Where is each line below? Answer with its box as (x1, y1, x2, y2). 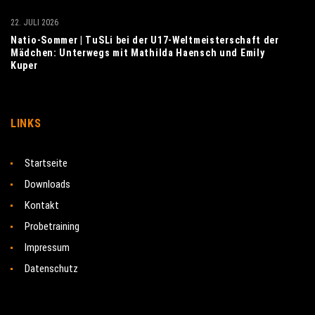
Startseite (25, 157, 67, 169)
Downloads (25, 178, 70, 191)
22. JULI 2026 (11, 18, 58, 27)
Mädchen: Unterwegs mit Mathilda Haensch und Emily (11, 47, 265, 58)
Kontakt (25, 199, 59, 212)
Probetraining (25, 220, 79, 233)
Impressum (25, 241, 70, 254)
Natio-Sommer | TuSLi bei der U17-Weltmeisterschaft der (11, 34, 279, 46)
